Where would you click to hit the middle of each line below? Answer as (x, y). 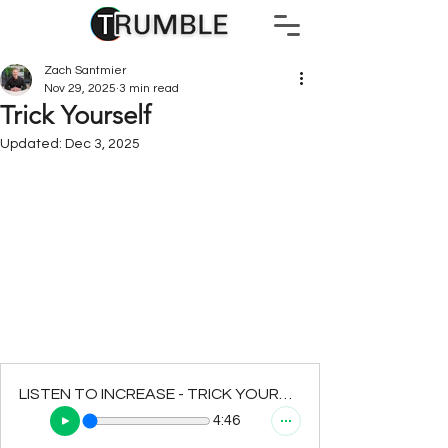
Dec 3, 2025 (102, 144)
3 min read (149, 88)
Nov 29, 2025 (80, 88)
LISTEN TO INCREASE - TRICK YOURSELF (285, 393)
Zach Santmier (85, 70)
